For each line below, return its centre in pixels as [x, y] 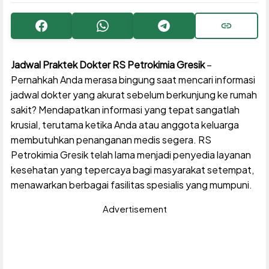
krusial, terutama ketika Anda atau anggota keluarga [125, 125]
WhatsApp [122, 29]
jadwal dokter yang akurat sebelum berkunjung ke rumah [134, 95]
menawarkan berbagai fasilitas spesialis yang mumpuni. [131, 185]
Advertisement [134, 209]
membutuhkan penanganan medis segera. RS [111, 140]
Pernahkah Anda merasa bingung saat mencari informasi [133, 80]
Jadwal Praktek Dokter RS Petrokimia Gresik [107, 65]
